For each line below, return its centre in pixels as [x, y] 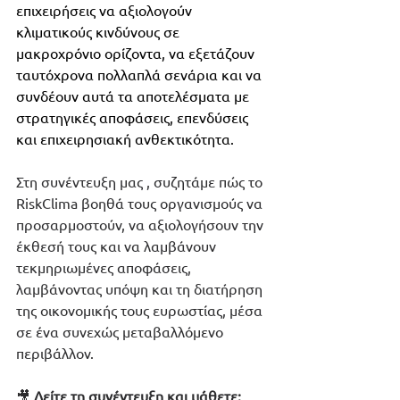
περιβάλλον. [57, 353]
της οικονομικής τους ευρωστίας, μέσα [141, 310]
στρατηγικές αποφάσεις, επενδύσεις [134, 117]
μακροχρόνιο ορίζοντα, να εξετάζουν [137, 53]
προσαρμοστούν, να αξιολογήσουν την [142, 225]
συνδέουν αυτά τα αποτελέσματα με [134, 96]
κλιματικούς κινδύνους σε [100, 32]
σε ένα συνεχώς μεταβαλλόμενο [121, 332]
